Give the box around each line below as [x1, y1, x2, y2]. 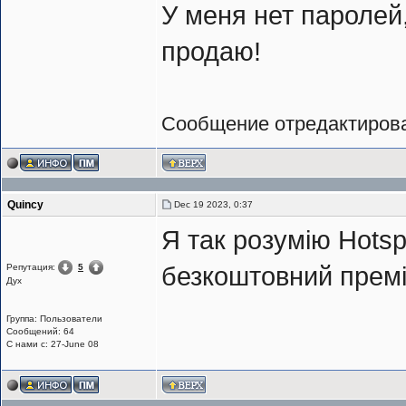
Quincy [7, 198, 43, 212]
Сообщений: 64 [6, 326, 74, 337]
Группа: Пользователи [6, 314, 102, 324]
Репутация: [6, 261, 58, 272]
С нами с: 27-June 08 [6, 339, 99, 350]
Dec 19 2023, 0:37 [170, 199, 253, 210]
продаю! [161, 37, 261, 67]
